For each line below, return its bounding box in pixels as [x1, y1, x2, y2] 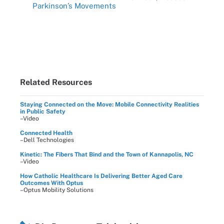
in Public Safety [20, 107, 65, 115]
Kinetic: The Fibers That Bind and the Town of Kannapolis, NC [20, 150, 193, 158]
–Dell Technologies [20, 136, 74, 143]
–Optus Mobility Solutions [20, 186, 93, 193]
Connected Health [20, 129, 72, 136]
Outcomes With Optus [20, 179, 83, 186]
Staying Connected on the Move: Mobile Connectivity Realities [20, 100, 199, 108]
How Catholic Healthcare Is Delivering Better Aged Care [20, 172, 182, 179]
